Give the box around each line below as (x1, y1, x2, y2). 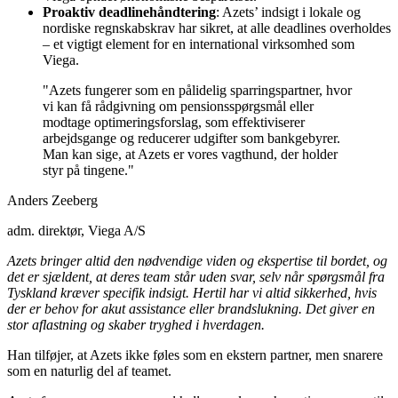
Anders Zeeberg (7, 193, 98, 209)
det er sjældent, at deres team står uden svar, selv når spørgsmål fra (7, 269, 385, 285)
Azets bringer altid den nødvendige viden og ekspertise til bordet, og (7, 253, 387, 269)
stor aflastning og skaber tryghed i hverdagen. (7, 317, 265, 333)
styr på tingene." (43, 163, 134, 179)
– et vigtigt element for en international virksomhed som (43, 36, 354, 52)
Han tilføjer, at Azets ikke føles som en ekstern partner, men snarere (7, 347, 383, 363)
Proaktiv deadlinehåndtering (43, 4, 216, 20)
